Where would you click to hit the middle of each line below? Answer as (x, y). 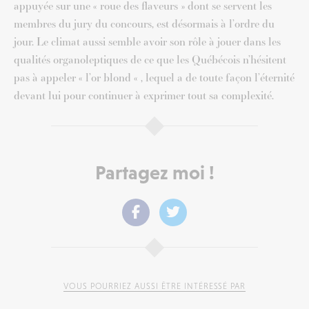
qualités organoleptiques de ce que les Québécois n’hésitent (150, 59)
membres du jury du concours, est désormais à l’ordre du (144, 23)
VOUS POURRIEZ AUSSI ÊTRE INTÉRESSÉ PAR (154, 286)
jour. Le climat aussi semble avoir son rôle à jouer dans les (147, 41)
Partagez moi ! (154, 172)
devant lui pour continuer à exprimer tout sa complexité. (144, 95)
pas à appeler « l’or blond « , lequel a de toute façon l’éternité (154, 77)
